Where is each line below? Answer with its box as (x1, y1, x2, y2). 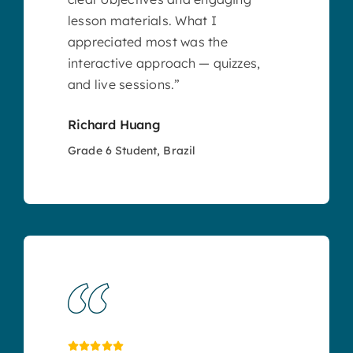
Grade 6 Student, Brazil (67, 143, 196, 158)
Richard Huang (67, 117, 161, 133)
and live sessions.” (67, 76, 180, 93)
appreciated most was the (67, 34, 228, 50)
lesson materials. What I (67, 13, 217, 29)
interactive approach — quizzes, (67, 55, 261, 72)
